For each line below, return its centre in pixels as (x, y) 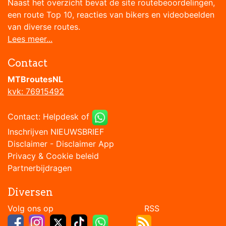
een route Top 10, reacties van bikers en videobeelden (111, 15)
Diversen (30, 192)
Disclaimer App (85, 144)
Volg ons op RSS (83, 209)
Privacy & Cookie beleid (53, 156)
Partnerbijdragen (40, 168)
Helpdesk (61, 117)
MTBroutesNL (35, 79)
